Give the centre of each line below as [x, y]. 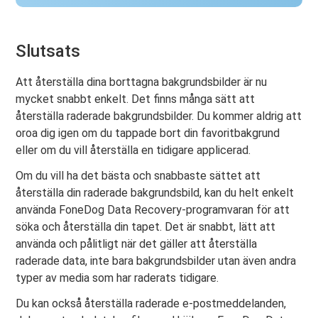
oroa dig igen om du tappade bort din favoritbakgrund [148, 133]
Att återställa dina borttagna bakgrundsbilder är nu [142, 82]
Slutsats [48, 51]
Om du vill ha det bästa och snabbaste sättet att [138, 176]
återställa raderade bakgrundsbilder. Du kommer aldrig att [159, 116]
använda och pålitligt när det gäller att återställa [137, 244]
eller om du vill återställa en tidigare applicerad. [133, 150]
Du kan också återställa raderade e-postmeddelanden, [151, 304]
